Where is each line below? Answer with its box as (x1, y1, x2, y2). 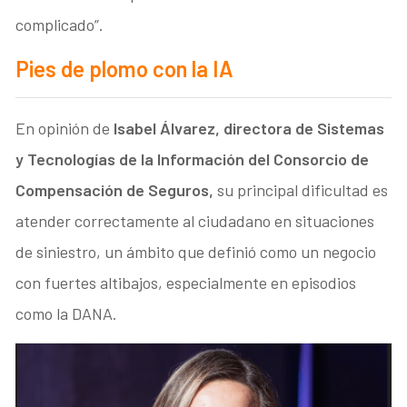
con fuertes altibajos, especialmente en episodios (15, 272, 357, 293)
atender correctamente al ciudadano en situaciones (15, 210, 375, 231)
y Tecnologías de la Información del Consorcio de (15, 148, 370, 169)
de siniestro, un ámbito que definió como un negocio (15, 241, 377, 262)
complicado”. (15, 14, 104, 35)
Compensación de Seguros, (15, 179, 218, 200)
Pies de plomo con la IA (15, 55, 234, 82)
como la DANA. (15, 303, 118, 323)
